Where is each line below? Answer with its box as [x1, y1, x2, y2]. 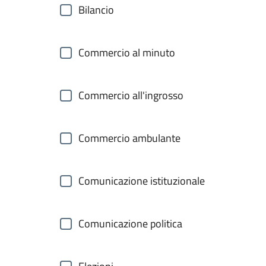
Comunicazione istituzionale [78, 173, 205, 189]
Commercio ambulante [78, 130, 180, 146]
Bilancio [78, 2, 114, 18]
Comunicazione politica [78, 216, 182, 232]
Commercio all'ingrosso [78, 87, 183, 103]
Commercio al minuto [78, 45, 175, 61]
